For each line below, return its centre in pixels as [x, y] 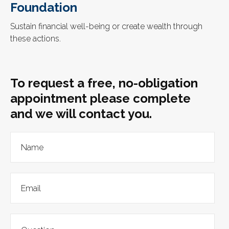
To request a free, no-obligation [104, 83]
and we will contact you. [81, 114]
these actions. [36, 39]
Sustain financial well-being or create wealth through [106, 27]
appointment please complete [100, 99]
